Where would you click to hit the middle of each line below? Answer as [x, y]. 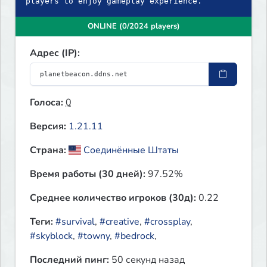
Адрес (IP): [55, 53]
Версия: [48, 127]
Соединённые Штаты [130, 150]
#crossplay [167, 222]
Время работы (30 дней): [88, 174]
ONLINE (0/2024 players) [133, 27]
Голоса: [46, 103]
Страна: [48, 150]
